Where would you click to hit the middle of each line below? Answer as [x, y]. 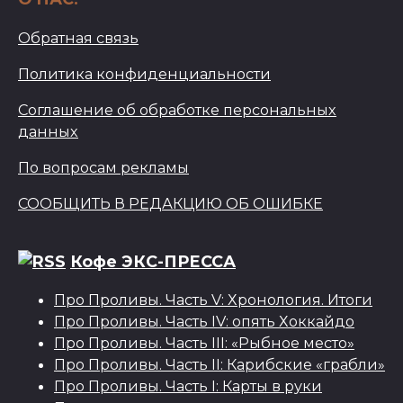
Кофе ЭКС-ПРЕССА [153, 261]
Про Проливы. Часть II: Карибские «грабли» [219, 365]
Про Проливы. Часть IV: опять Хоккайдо [204, 322]
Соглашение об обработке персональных [177, 109]
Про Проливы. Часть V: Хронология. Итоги [213, 300]
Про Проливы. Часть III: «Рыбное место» [204, 343]
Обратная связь [78, 37]
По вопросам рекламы [103, 167]
